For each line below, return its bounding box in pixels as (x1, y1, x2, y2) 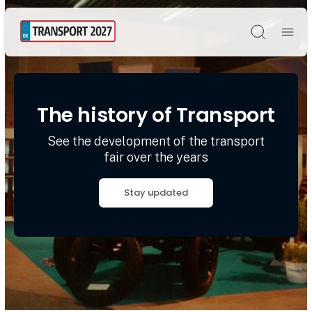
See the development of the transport (47, 133, 265, 148)
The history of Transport (37, 101, 275, 129)
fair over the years (104, 149, 208, 164)
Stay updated (124, 186, 188, 200)
